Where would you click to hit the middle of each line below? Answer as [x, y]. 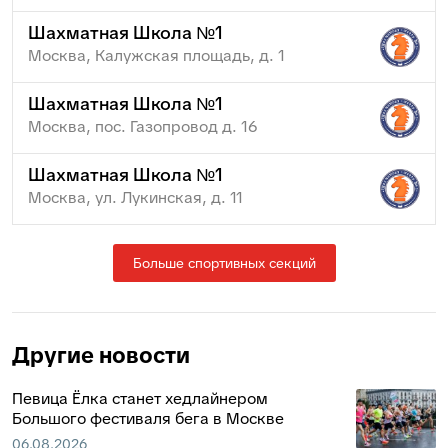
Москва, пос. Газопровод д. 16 [143, 126]
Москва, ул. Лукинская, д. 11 [135, 197]
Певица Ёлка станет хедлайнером [140, 398]
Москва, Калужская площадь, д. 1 [156, 55]
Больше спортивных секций [224, 262]
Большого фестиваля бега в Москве [148, 418]
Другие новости [101, 355]
